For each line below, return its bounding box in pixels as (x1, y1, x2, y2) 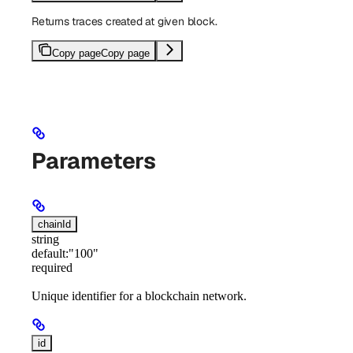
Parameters (32, 146, 156, 175)
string (32, 232, 59, 246)
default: (32, 246, 69, 260)
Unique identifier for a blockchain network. (32, 289, 247, 303)
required (32, 260, 72, 274)
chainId (38, 217, 71, 230)
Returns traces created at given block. (32, 13, 217, 28)
